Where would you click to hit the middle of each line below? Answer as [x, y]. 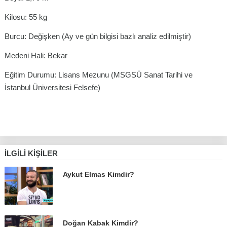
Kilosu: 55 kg [26, 17]
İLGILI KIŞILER [31, 154]
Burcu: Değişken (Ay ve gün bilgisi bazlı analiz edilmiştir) [98, 36]
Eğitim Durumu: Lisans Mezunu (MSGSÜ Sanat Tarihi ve [99, 75]
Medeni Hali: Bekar [36, 56]
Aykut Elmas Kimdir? [99, 174]
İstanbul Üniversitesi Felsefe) [52, 88]
